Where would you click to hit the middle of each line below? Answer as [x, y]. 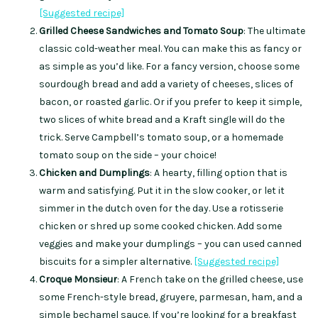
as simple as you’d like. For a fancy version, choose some [169, 67]
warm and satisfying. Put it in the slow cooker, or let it [162, 191]
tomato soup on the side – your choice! [129, 155]
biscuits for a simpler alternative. [116, 262]
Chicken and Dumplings [94, 173]
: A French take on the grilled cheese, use [210, 280]
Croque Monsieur [78, 280]
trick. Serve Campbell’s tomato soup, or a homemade [161, 138]
